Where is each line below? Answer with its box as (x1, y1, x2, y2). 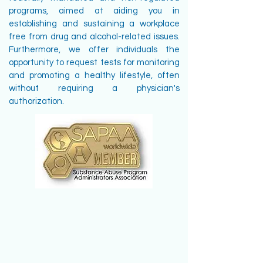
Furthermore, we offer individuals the (9, 45, 180, 54)
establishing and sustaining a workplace (9, 19, 180, 28)
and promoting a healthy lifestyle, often (9, 71, 180, 80)
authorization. (9, 97, 64, 106)
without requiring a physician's (9, 84, 180, 93)
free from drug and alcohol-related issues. (9, 32, 180, 41)
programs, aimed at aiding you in (9, 6, 180, 15)
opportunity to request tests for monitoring (9, 58, 180, 67)
